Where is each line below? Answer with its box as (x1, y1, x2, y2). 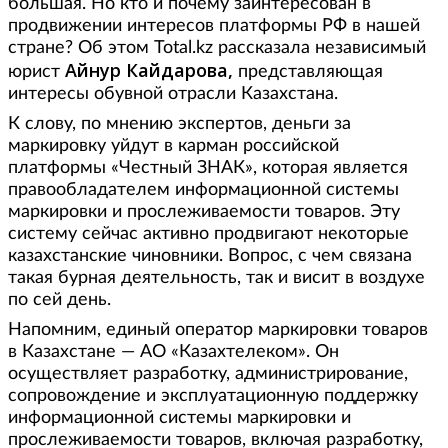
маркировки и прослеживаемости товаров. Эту (8, 203, 400, 221)
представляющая (238, 63, 383, 81)
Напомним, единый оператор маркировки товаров (8, 321, 428, 339)
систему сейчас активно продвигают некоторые (8, 225, 409, 243)
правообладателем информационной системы (8, 181, 399, 199)
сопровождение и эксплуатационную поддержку (8, 387, 418, 405)
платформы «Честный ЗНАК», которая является (8, 159, 408, 177)
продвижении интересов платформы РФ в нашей (8, 17, 420, 35)
